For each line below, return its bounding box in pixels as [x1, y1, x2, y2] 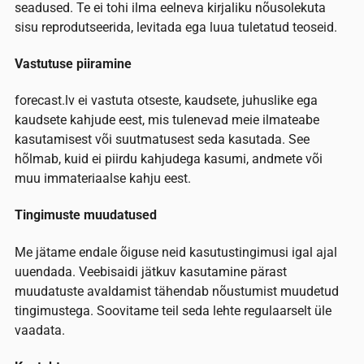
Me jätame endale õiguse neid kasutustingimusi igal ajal [15, 244, 337, 260]
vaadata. [15, 322, 65, 338]
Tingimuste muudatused [15, 207, 157, 223]
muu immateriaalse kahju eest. [15, 171, 191, 187]
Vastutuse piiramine [15, 55, 132, 71]
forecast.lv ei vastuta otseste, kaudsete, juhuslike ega [15, 93, 318, 109]
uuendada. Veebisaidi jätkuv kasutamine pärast [15, 263, 287, 279]
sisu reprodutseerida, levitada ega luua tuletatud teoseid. [15, 19, 337, 35]
